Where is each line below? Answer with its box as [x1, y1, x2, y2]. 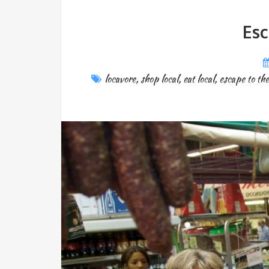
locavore [104, 72, 136, 86]
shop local [141, 72, 178, 86]
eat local [183, 72, 214, 86]
